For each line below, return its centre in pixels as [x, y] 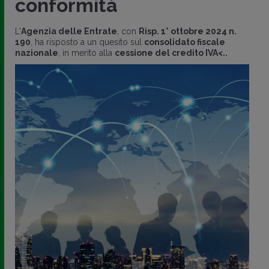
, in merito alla [86, 53]
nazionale [37, 53]
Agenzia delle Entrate [69, 31]
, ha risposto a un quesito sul [87, 42]
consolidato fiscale [185, 42]
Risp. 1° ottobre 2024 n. [188, 31]
